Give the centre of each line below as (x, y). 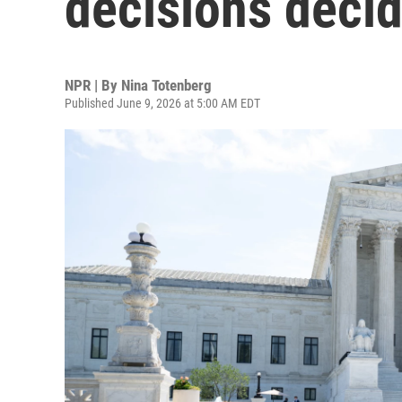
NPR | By (93, 85)
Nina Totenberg (166, 85)
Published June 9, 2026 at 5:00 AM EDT (162, 103)
